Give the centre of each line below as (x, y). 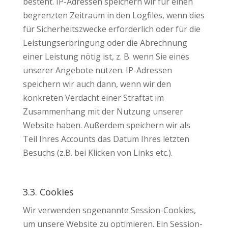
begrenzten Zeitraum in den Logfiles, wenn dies (113, 15)
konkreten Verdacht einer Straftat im (93, 98)
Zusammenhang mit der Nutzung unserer (103, 111)
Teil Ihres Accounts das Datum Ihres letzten (106, 139)
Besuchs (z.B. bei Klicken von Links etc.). (97, 153)
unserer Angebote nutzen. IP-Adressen (97, 70)
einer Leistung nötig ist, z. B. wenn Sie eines (106, 56)
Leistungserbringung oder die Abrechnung (105, 43)
